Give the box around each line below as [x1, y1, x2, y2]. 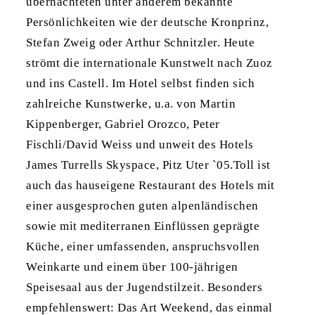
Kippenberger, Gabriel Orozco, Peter [26, 117, 220, 131]
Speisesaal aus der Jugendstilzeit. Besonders [26, 280, 263, 294]
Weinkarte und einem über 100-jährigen [26, 259, 238, 274]
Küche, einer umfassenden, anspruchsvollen [26, 239, 260, 253]
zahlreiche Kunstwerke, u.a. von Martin [26, 96, 236, 110]
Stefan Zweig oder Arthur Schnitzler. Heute [26, 35, 255, 49]
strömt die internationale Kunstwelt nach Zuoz [26, 56, 273, 70]
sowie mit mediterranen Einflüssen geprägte [26, 219, 260, 233]
